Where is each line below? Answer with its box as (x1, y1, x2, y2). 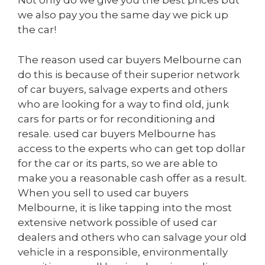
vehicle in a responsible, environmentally (18, 245, 228, 258)
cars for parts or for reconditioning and (18, 112, 215, 125)
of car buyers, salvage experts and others (18, 83, 228, 95)
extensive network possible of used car (18, 216, 217, 228)
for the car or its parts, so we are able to (18, 157, 218, 169)
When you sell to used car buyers (18, 186, 189, 199)
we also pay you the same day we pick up (18, 9, 228, 21)
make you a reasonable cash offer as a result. (18, 172, 247, 184)
